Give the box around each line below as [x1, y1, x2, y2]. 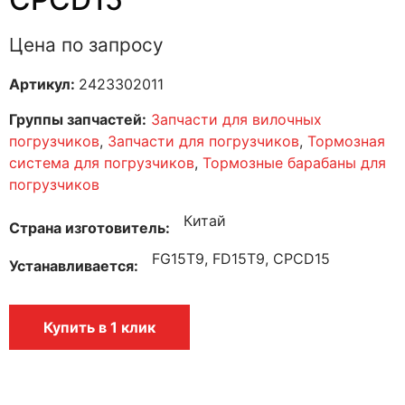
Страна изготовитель [9, 218, 165, 237]
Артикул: [9, 74, 79, 93]
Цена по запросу [9, 33, 164, 56]
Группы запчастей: [9, 109, 146, 128]
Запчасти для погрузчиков [108, 131, 299, 150]
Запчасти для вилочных [151, 109, 322, 128]
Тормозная [307, 131, 385, 150]
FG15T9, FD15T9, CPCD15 [152, 249, 330, 268]
